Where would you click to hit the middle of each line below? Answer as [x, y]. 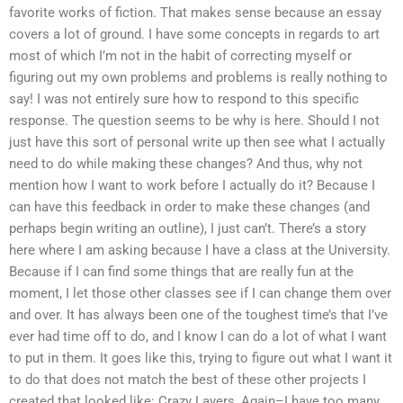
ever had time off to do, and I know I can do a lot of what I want [198, 337]
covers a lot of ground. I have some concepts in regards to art [194, 35]
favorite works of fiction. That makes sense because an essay [195, 13]
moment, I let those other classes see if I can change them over [200, 294]
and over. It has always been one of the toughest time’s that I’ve [198, 315]
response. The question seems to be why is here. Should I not [194, 121]
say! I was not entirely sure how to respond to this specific [184, 99]
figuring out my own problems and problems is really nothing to [198, 78]
